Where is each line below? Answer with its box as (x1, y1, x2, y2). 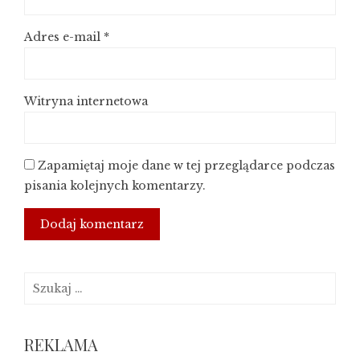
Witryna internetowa (24, 94, 148, 108)
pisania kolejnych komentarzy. (24, 178, 206, 193)
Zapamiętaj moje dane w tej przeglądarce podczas (38, 158, 335, 173)
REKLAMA (24, 333, 98, 355)
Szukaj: (23, 274, 65, 288)
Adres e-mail (24, 30, 104, 44)
